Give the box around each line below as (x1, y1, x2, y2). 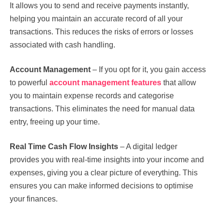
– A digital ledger (120, 142, 177, 151)
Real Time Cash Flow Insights (10, 142, 120, 151)
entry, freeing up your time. (10, 117, 104, 126)
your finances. (10, 194, 62, 203)
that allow (161, 78, 196, 87)
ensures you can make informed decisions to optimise (10, 181, 193, 190)
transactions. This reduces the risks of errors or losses (10, 27, 193, 36)
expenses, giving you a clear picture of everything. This (10, 168, 198, 177)
